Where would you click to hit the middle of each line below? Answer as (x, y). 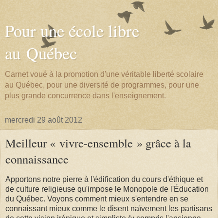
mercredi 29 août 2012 (44, 120)
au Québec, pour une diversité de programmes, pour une (102, 85)
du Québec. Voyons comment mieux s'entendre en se (97, 199)
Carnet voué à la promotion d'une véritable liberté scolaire (104, 74)
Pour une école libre (72, 31)
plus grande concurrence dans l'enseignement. (85, 96)
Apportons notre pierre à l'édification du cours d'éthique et (104, 179)
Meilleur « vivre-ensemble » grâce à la (98, 143)
